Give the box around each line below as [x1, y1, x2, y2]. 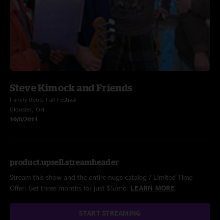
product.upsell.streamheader [10, 158, 119, 166]
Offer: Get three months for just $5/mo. [10, 184, 131, 192]
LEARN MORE [131, 184, 175, 192]
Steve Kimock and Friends [10, 82, 133, 93]
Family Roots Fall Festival [10, 96, 77, 103]
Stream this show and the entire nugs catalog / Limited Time [10, 173, 192, 181]
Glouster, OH [10, 106, 44, 112]
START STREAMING [79, 209, 141, 217]
